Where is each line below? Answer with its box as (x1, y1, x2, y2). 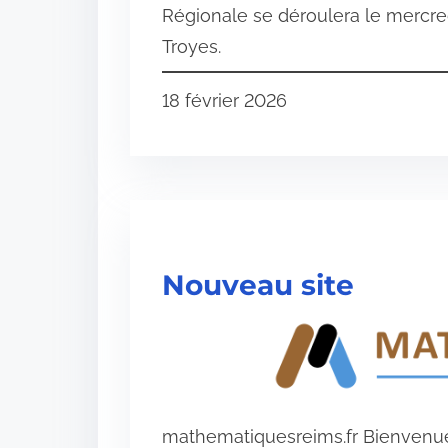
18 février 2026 (162, 90, 287, 112)
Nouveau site (162, 267, 354, 302)
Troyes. (162, 36, 221, 58)
